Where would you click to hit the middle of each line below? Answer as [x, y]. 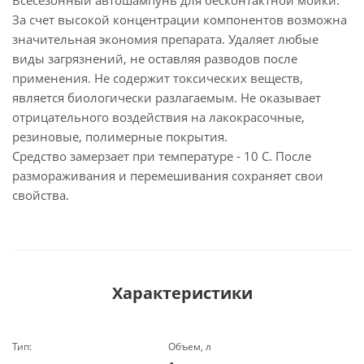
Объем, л [190, 347]
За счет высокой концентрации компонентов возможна [180, 19]
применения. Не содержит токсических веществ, [158, 78]
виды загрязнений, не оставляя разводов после [155, 58]
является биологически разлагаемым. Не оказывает [167, 97]
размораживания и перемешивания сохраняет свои [168, 175]
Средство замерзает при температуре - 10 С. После [162, 156]
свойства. [41, 195]
